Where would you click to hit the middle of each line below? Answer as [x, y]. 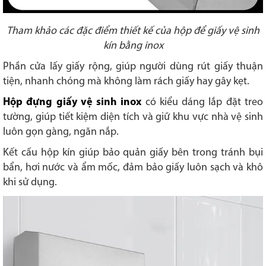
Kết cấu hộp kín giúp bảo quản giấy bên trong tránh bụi [133, 153]
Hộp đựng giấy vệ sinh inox [72, 103]
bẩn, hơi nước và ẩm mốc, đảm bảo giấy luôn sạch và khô [133, 168]
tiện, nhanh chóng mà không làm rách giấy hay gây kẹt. [127, 82]
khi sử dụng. [30, 183]
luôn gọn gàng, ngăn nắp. [61, 132]
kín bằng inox [133, 46]
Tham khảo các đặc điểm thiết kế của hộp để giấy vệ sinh [133, 31]
